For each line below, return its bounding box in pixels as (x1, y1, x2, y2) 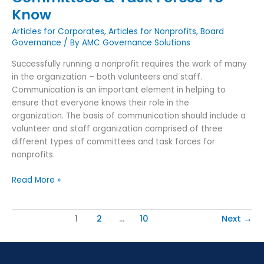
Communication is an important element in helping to (12, 84, 226, 96)
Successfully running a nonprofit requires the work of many (12, 58, 247, 70)
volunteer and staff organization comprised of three (12, 123, 223, 135)
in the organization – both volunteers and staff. (12, 71, 202, 83)
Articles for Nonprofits (108, 25, 196, 37)
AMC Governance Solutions (82, 37, 190, 48)
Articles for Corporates (12, 25, 104, 37)
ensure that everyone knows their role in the (12, 97, 189, 109)
